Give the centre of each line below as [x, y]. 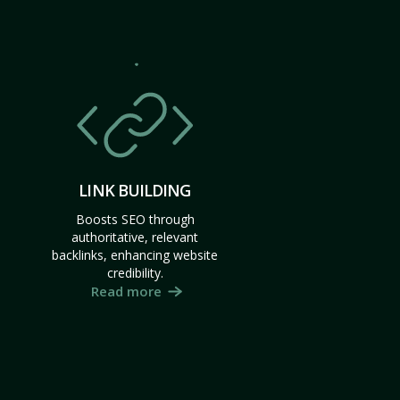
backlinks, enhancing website [135, 255]
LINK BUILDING [135, 190]
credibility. [135, 273]
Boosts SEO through [135, 219]
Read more [126, 291]
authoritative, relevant [135, 237]
